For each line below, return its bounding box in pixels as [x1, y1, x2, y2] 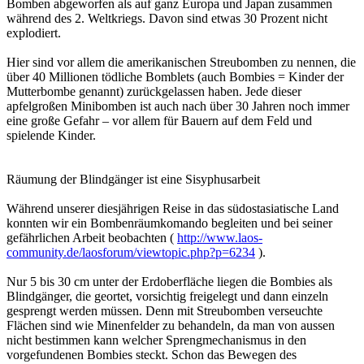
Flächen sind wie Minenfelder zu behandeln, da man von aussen [6, 318, 335, 333]
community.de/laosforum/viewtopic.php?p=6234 [6, 245, 255, 260]
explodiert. [6, 26, 61, 41]
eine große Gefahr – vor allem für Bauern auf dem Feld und [6, 114, 312, 128]
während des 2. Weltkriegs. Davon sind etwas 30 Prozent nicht [6, 11, 327, 26]
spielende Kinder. [6, 128, 96, 143]
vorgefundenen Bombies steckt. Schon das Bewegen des [6, 348, 297, 362]
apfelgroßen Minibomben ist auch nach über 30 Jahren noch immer [6, 99, 349, 114]
